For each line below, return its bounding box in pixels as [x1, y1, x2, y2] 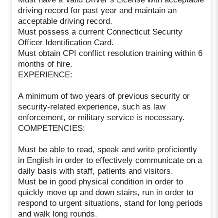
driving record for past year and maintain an [18, 5, 177, 15]
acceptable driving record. [18, 16, 113, 26]
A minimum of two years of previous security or [18, 91, 190, 101]
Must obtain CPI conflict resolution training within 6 [18, 48, 203, 58]
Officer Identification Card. [18, 37, 114, 47]
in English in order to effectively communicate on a [18, 155, 202, 165]
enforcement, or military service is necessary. [18, 112, 185, 122]
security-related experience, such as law [18, 102, 166, 111]
